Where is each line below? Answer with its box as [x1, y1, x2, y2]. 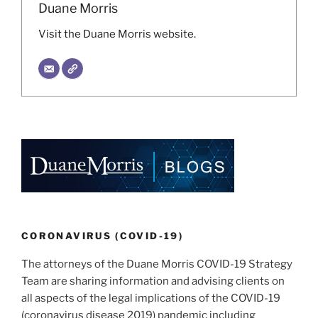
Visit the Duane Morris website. [38, 27, 196, 40]
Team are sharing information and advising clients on [21, 275, 285, 288]
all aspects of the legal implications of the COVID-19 [21, 292, 280, 305]
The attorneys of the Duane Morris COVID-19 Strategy [21, 258, 292, 271]
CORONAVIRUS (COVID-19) [21, 229, 183, 241]
